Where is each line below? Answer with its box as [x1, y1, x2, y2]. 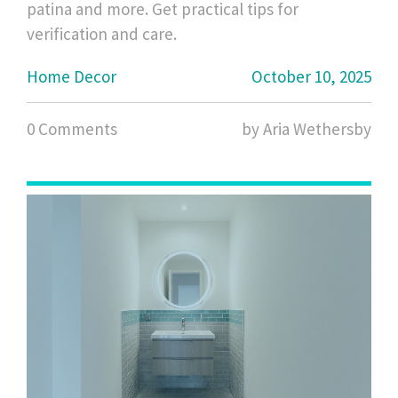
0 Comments [27, 118, 117, 140]
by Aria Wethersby [242, 118, 371, 140]
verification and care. [27, 23, 177, 45]
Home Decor [27, 66, 116, 88]
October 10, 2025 [251, 66, 371, 88]
